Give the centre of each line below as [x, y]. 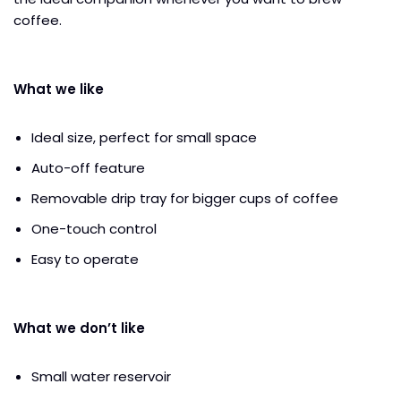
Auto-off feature [88, 167]
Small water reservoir [103, 376]
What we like [59, 89]
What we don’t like [79, 328]
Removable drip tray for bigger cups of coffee [185, 198]
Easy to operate [85, 259]
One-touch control [94, 228]
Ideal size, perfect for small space [144, 137]
